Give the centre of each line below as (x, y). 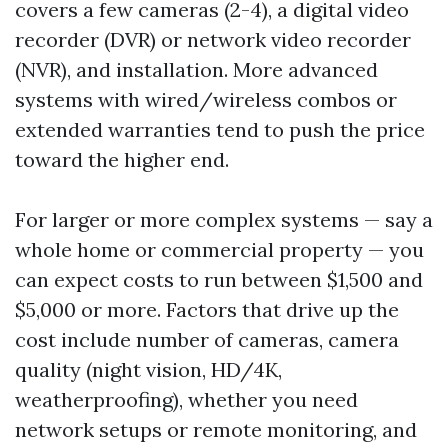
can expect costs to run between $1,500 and (219, 279)
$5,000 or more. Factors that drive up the (207, 309)
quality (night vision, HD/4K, (148, 369)
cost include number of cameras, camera (207, 339)
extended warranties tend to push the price (220, 129)
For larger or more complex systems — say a (224, 219)
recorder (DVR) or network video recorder (213, 39)
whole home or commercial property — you (219, 249)
